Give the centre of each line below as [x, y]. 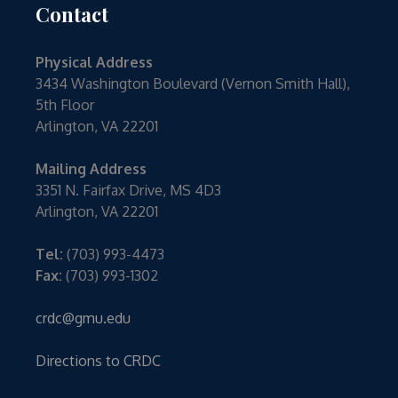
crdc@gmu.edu [84, 318]
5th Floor [65, 105]
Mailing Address [92, 169]
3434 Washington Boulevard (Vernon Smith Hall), [193, 84]
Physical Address [95, 63]
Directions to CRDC [99, 361]
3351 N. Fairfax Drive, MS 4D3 [129, 191]
